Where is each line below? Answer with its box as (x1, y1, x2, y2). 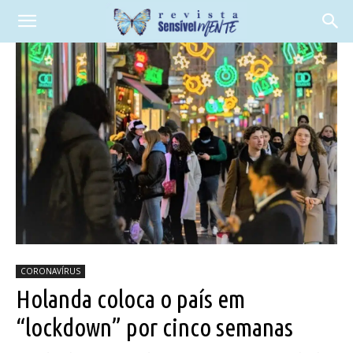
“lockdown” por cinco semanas (16, 312, 293, 341)
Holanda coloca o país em (16, 284, 245, 313)
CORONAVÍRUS (20, 265, 80, 277)
